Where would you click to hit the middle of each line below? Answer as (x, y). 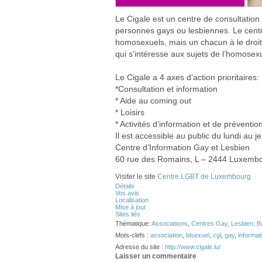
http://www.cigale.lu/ (193, 247)
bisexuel (198, 235)
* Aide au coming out (153, 101)
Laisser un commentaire (156, 256)
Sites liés (128, 214)
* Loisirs (130, 112)
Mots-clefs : (133, 235)
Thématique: (133, 223)
